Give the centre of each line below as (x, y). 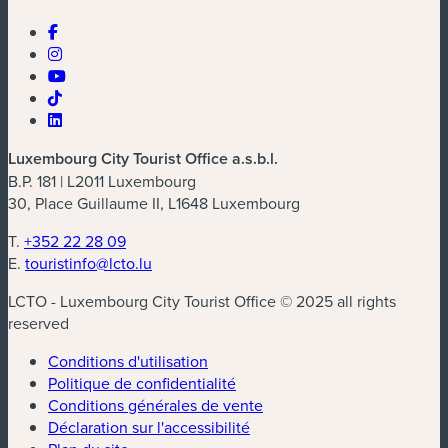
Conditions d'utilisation (128, 360)
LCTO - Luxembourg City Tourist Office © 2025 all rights (202, 300)
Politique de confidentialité (142, 382)
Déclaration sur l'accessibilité (149, 426)
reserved (38, 322)
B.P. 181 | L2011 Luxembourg (102, 180)
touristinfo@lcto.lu (88, 262)
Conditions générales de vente (155, 404)
